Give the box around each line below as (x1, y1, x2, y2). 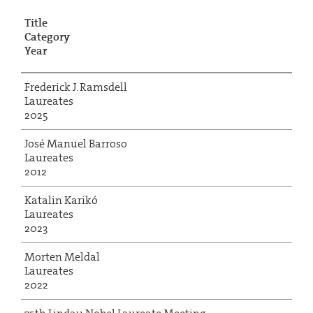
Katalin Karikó (24, 192, 98, 208)
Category (24, 29, 70, 44)
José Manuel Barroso (24, 136, 127, 151)
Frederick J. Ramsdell (24, 79, 127, 94)
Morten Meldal (24, 249, 100, 264)
